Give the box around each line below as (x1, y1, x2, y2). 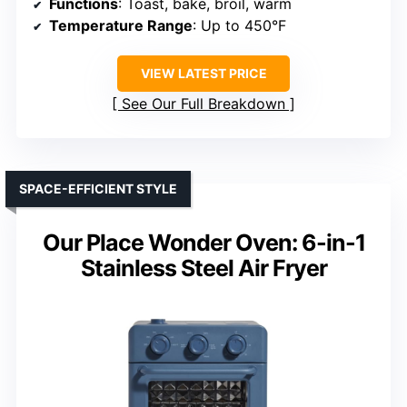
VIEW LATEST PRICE (140, 65, 267, 82)
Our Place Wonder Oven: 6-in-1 (42, 229, 365, 257)
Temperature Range (49, 16, 193, 35)
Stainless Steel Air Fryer (80, 254, 327, 283)
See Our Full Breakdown (122, 94, 285, 114)
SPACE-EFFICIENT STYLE (19, 181, 177, 197)
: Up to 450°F (193, 16, 286, 35)
